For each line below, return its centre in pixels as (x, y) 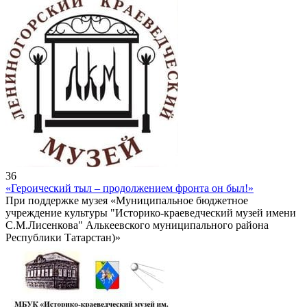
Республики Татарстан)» (63, 238)
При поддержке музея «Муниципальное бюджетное (127, 201)
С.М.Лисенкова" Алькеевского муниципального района (137, 225)
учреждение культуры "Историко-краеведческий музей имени (151, 213)
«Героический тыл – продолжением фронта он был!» (130, 188)
